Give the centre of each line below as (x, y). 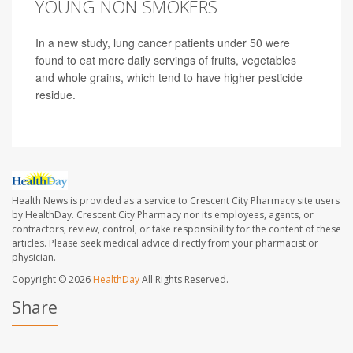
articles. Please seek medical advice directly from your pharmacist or (165, 243)
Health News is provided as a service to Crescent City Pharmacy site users (176, 201)
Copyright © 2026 (52, 280)
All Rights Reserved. (184, 280)
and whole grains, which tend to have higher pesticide (169, 78)
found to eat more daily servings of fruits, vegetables (166, 60)
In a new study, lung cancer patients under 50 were (163, 43)
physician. (34, 258)
